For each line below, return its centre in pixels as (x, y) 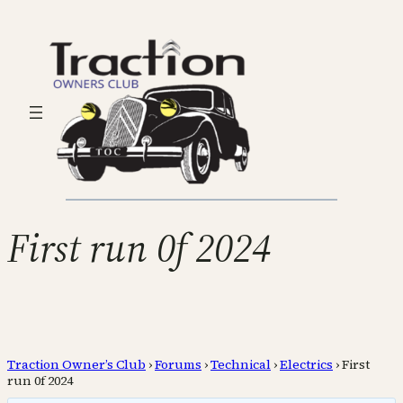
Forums (178, 365)
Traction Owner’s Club (76, 365)
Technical (241, 365)
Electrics (306, 365)
